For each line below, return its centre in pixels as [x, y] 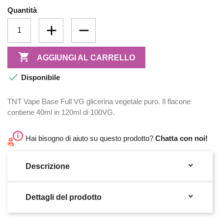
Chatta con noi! [181, 138]
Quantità [22, 10]
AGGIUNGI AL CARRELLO [86, 57]
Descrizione [48, 166]
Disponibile [40, 78]
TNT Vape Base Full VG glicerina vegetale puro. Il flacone [99, 102]
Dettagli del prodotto [64, 197]
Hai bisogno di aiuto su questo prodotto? [90, 138]
